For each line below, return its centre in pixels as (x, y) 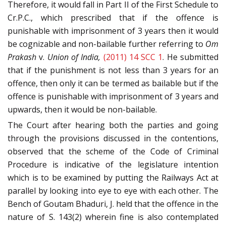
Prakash (22, 57)
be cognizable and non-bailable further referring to (105, 44)
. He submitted (191, 57)
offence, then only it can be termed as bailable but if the (113, 83)
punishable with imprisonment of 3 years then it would (113, 31)
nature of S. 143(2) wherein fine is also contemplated (113, 217)
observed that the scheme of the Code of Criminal (113, 151)
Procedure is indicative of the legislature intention (113, 164)
